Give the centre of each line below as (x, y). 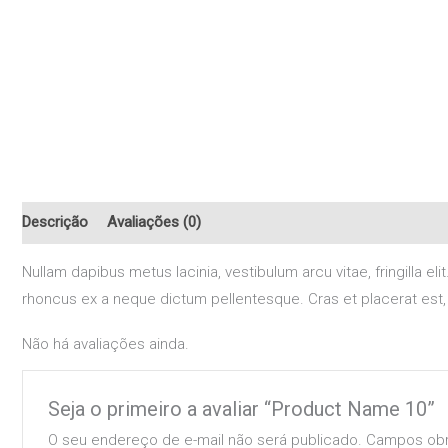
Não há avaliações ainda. (105, 343)
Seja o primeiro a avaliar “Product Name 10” (242, 408)
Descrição (55, 222)
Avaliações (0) (154, 222)
